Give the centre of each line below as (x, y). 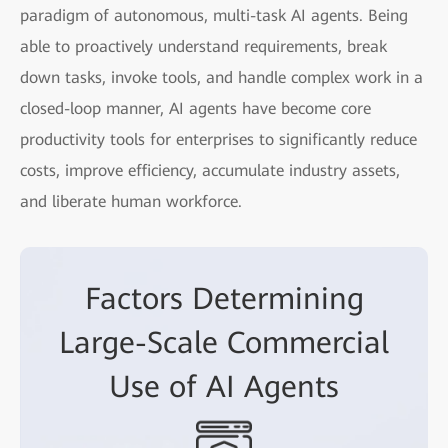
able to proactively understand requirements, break (203, 46)
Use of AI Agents (224, 386)
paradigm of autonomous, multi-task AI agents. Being (214, 15)
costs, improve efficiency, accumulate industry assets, (210, 170)
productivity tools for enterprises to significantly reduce (218, 139)
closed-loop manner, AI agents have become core (195, 108)
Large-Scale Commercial (224, 342)
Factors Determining (224, 298)
